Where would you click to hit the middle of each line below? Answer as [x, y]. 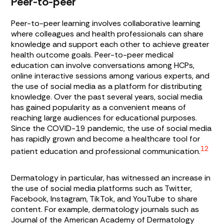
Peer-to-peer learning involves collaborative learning [106, 23]
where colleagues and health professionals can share [107, 33]
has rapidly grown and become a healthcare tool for [106, 138]
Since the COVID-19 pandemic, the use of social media [111, 128]
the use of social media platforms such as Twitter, [102, 188]
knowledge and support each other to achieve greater [110, 44]
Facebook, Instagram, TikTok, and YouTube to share [104, 198]
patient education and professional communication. [106, 151]
